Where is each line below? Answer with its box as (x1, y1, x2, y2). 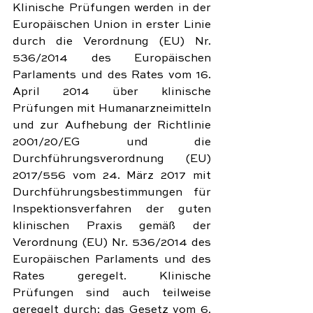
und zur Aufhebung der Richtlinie (13, 120, 211, 131)
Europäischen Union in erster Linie (13, 20, 211, 31)
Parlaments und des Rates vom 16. (13, 70, 211, 81)
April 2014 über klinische (13, 87, 211, 98)
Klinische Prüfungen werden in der (13, 3, 211, 14)
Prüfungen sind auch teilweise (13, 288, 211, 299)
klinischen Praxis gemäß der (13, 221, 211, 232)
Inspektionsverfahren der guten (13, 204, 211, 215)
